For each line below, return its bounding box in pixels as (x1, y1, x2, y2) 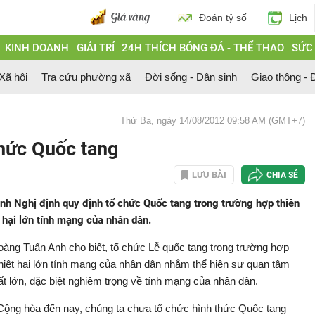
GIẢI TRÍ (76, 41, 115, 54)
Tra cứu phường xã (41, 71, 131, 83)
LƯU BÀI (192, 169, 226, 180)
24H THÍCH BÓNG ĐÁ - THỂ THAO (122, 41, 285, 54)
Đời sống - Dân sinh (145, 71, 237, 83)
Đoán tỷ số (199, 12, 247, 23)
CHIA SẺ (266, 169, 298, 180)
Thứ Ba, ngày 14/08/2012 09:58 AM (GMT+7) (120, 115, 305, 126)
